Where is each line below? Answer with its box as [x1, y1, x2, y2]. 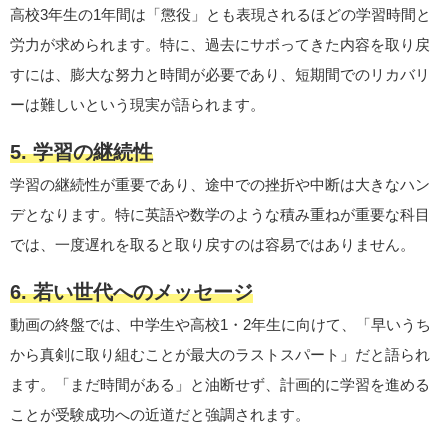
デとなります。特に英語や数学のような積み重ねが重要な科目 [10, 206, 430, 223]
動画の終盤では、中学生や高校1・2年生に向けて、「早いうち [10, 316, 431, 333]
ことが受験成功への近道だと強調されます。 [10, 406, 310, 423]
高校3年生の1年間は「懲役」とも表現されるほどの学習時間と [10, 6, 431, 23]
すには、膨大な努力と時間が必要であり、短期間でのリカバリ [10, 66, 430, 83]
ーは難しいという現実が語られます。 [10, 96, 265, 113]
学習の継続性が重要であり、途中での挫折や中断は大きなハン [10, 176, 430, 193]
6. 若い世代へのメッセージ [10, 281, 253, 303]
